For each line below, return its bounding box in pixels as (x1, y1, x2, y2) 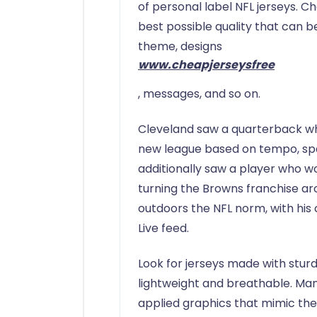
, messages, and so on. (138, 86, 260, 103)
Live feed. (138, 220, 189, 237)
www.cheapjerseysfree (138, 57, 275, 74)
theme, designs (138, 38, 222, 55)
